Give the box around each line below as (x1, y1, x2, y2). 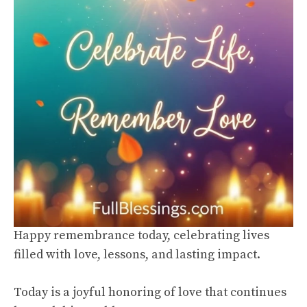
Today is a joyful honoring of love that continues (14, 284, 286, 301)
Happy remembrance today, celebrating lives (14, 228, 269, 244)
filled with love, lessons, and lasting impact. (14, 247, 260, 263)
